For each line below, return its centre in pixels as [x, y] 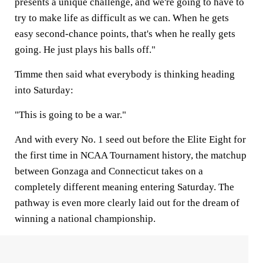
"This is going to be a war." [72, 115]
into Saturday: [45, 90]
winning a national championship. [85, 219]
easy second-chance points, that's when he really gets [125, 34]
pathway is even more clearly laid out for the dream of [127, 203]
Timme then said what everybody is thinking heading [125, 74]
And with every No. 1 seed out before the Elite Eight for [130, 139]
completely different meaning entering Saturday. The [124, 187]
